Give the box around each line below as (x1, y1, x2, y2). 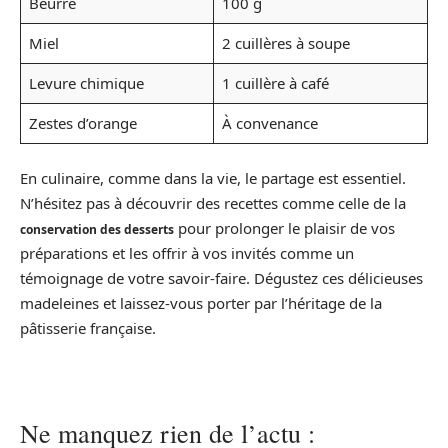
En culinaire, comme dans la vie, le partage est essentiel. (20, 168, 406, 188)
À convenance (221, 112, 318, 133)
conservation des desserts (20, 221, 174, 238)
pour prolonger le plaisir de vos (174, 218, 395, 238)
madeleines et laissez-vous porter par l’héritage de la (20, 293, 382, 313)
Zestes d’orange (28, 112, 137, 133)
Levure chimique (28, 72, 144, 93)
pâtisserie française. (20, 318, 156, 338)
